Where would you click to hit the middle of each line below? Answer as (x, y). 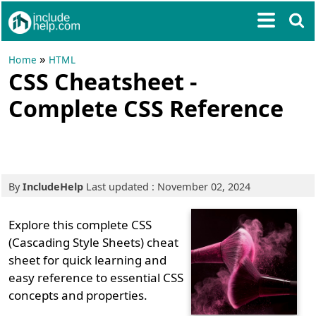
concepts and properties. (78, 295)
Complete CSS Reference (146, 108)
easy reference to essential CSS (96, 278)
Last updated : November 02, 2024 (167, 187)
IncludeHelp (53, 187)
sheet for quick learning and (88, 260)
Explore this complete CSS (80, 225)
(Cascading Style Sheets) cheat (94, 242)
